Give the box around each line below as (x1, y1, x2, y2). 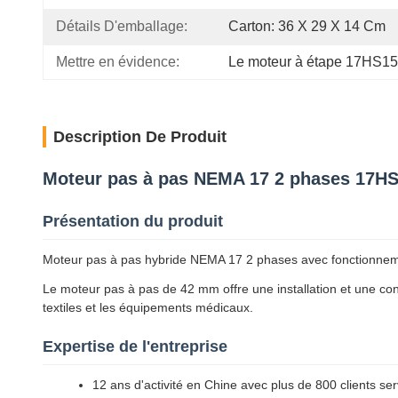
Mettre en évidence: (56, 54, 179, 69)
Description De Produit (53, 128, 227, 146)
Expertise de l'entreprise (43, 338, 227, 355)
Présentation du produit (43, 212, 223, 230)
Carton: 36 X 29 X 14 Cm (228, 19, 386, 34)
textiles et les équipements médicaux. (43, 300, 253, 314)
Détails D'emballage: (56, 19, 187, 34)
